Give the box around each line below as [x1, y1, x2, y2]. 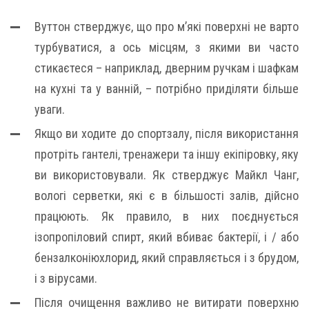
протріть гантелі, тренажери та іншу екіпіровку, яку [34, 147, 299, 161]
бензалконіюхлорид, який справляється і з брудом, [34, 250, 299, 265]
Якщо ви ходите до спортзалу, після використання [34, 126, 299, 141]
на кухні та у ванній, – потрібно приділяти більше [34, 81, 299, 96]
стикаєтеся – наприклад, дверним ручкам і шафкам [34, 61, 299, 75]
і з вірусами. [34, 271, 97, 286]
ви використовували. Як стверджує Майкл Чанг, [34, 168, 299, 182]
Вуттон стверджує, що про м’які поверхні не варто [34, 19, 299, 34]
